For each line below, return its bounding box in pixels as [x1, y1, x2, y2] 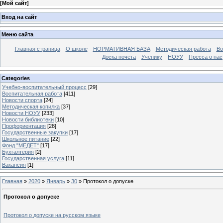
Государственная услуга [2, 155, 64, 161]
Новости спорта [2, 97, 42, 103]
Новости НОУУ [2, 110, 40, 116]
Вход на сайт [1, 13, 37, 20]
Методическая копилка [2, 103, 60, 110]
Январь [46, 178, 65, 184]
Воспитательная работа [2, 90, 62, 97]
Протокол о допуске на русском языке [3, 212, 101, 219]
